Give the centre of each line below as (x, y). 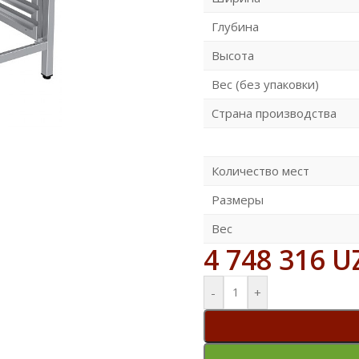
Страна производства (274, 113)
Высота (232, 55)
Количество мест (260, 170)
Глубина (235, 26)
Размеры (237, 199)
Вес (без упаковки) (265, 84)
